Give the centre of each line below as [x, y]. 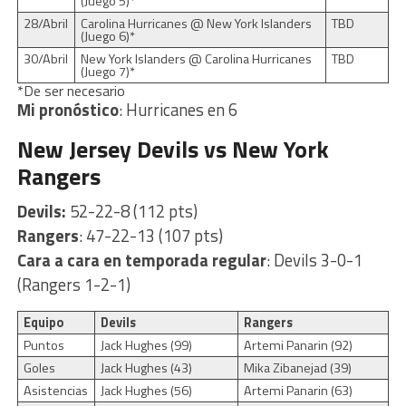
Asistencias [55, 390]
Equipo [43, 322]
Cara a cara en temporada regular [141, 260]
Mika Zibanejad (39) [297, 367]
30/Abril [45, 58]
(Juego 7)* [107, 71]
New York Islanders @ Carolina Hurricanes [196, 58]
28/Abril [45, 23]
